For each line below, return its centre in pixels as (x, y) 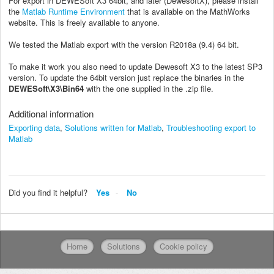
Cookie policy (183, 246)
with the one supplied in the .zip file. (149, 88)
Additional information (51, 113)
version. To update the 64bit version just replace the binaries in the (126, 77)
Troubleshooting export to (211, 127)
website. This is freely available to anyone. (85, 22)
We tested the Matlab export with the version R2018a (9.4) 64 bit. (124, 44)
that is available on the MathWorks (187, 11)
